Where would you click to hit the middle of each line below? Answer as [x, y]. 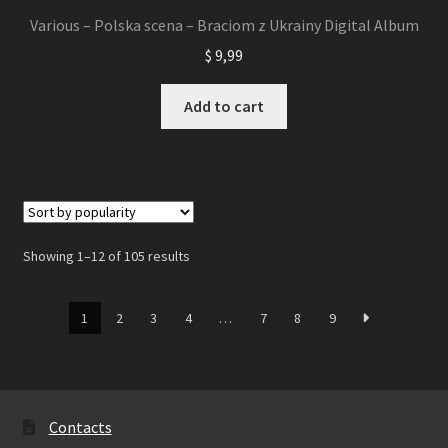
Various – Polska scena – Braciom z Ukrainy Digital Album [224, 24]
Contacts [80, 427]
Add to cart [224, 106]
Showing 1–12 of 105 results [106, 256]
